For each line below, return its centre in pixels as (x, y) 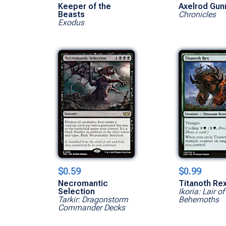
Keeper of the (85, 6)
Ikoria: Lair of (202, 191)
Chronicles (197, 14)
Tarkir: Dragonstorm (93, 199)
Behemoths (199, 199)
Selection (77, 191)
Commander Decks (92, 207)
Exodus (71, 22)
